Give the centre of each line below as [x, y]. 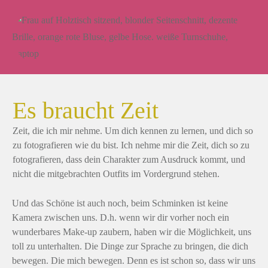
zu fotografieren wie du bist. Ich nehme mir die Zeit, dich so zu [131, 145]
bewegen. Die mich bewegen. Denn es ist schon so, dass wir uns [134, 261]
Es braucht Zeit [86, 111]
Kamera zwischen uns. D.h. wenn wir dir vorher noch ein [121, 218]
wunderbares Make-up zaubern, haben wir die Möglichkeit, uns [132, 232]
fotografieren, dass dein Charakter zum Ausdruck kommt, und [129, 160]
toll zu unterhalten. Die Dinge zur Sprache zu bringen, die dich [130, 246]
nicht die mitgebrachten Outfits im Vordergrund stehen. [116, 174]
